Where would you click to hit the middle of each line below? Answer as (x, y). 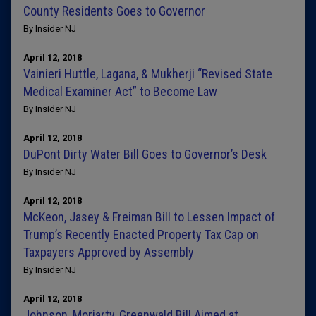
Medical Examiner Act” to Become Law (120, 91)
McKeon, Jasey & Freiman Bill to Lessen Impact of (149, 217)
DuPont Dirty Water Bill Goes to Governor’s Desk (145, 154)
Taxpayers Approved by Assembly (109, 252)
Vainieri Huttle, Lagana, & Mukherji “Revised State (148, 74)
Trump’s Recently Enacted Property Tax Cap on (141, 235)
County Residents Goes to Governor (114, 11)
